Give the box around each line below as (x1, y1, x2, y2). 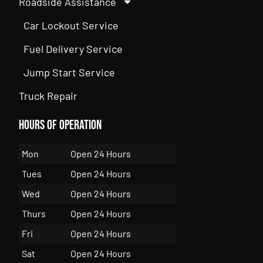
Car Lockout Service (23, 19, 119, 32)
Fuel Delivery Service (23, 42, 123, 56)
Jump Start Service (23, 66, 116, 79)
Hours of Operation (19, 117, 102, 134)
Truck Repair (19, 89, 78, 103)
